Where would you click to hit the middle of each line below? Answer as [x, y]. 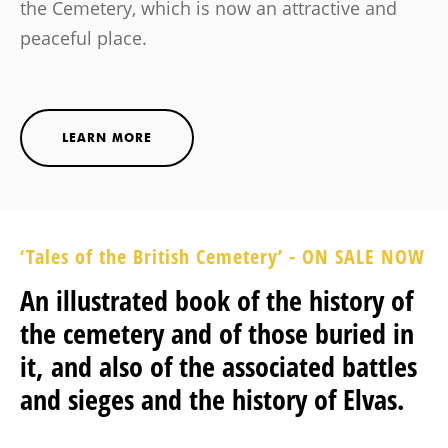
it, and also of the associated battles [218, 366]
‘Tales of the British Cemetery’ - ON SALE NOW [222, 257]
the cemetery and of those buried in [217, 333]
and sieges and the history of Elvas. [212, 399]
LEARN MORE [107, 138]
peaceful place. [83, 38]
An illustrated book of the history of [216, 300]
